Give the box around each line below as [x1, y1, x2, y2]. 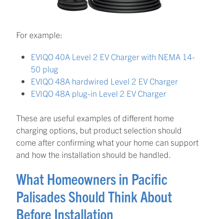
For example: [16, 29, 63, 40]
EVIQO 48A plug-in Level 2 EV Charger [31, 88, 166, 98]
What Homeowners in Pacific [16, 170, 168, 188]
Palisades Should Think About [16, 187, 172, 206]
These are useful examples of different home [16, 112, 174, 123]
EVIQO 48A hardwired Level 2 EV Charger [31, 75, 178, 86]
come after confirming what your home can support [16, 137, 198, 148]
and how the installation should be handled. [16, 149, 171, 160]
